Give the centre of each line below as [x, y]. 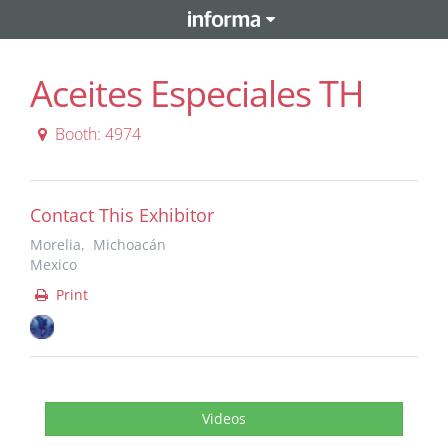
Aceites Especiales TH [197, 93]
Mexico [53, 264]
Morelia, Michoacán [98, 244]
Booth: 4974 [97, 134]
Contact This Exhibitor [122, 215]
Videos [224, 418]
